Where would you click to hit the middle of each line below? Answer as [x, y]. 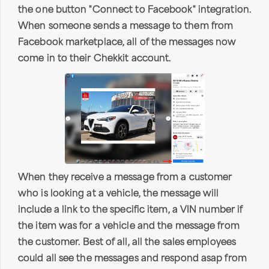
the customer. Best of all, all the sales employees [127, 243]
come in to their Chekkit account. [95, 59]
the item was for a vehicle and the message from [129, 226]
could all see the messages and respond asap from [132, 259]
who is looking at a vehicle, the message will [119, 194]
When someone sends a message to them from [126, 26]
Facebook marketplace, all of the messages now [127, 43]
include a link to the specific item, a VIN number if [131, 210]
